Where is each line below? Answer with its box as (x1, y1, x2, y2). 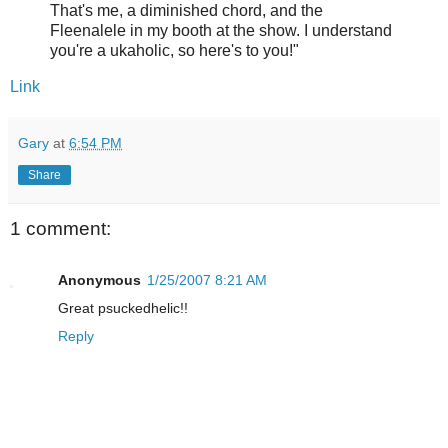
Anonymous (58, 272, 141, 289)
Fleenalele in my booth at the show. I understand (50, 21, 392, 39)
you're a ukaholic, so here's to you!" (50, 41, 299, 59)
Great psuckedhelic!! (58, 300, 188, 317)
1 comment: (10, 217, 111, 239)
